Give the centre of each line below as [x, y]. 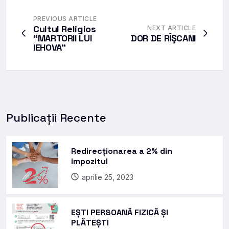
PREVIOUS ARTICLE [65, 18]
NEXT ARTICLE [171, 28]
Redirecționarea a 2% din [122, 151]
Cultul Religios [65, 29]
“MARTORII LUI [63, 38]
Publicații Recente [56, 117]
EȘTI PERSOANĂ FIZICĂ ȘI [120, 212]
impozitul [89, 161]
